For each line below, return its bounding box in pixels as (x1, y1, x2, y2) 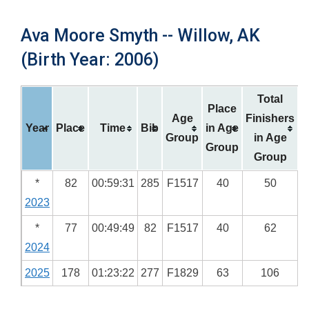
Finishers (246, 112, 295, 124)
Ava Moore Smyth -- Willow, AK (21, 26, 260, 46)
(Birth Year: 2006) (21, 50, 159, 70)
